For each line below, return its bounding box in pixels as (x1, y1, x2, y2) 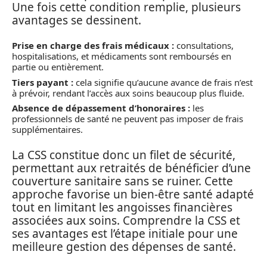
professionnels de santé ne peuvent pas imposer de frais (12, 113, 243, 125)
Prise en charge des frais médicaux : (12, 39, 174, 51)
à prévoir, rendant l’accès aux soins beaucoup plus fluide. (12, 86, 244, 99)
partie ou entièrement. (12, 61, 104, 73)
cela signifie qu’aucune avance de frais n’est (73, 76, 253, 88)
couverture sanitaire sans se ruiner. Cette (12, 173, 233, 189)
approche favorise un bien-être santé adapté (12, 186, 254, 202)
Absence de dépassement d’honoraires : (12, 102, 190, 114)
